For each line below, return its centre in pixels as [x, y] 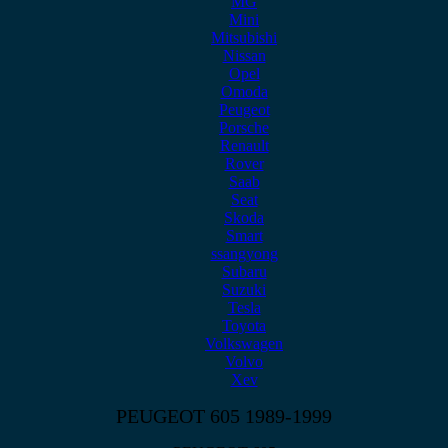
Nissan [244, 55]
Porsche [244, 127]
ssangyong [244, 253]
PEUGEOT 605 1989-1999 [224, 416]
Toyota [244, 325]
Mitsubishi [244, 37]
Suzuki [244, 289]
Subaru [244, 271]
